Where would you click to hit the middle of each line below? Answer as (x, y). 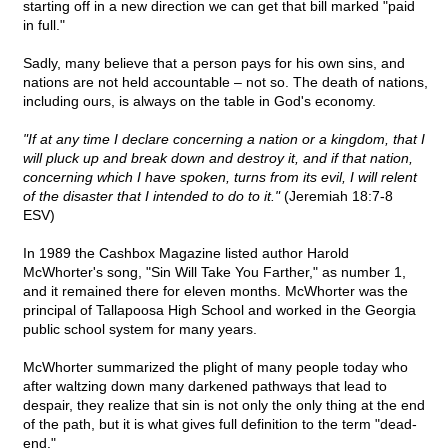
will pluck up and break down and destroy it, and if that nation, (218, 158)
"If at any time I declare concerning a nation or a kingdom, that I (224, 139)
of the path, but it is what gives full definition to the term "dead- (220, 424)
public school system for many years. (140, 329)
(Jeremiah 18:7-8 (336, 196)
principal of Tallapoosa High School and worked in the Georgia (219, 310)
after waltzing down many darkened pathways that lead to (205, 386)
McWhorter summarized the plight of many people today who (215, 367)
